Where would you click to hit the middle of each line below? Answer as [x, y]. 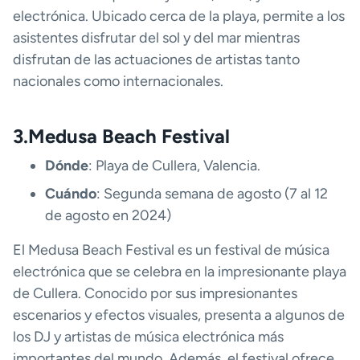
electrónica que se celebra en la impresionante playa [180, 271]
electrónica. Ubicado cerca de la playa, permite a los [179, 16]
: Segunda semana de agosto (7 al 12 [212, 193]
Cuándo [71, 193]
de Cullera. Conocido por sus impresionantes [155, 293]
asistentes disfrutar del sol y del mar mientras [156, 37]
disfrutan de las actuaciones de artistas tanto [156, 59]
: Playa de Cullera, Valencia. [174, 165]
